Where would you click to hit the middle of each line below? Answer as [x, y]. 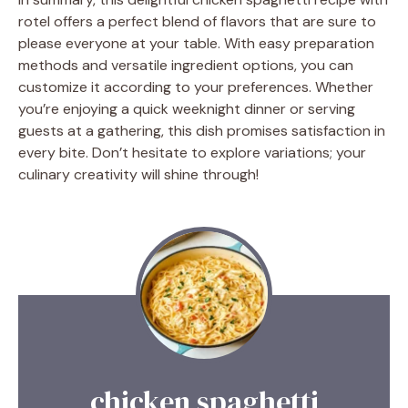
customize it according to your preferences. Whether [196, 87]
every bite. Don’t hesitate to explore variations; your [192, 153]
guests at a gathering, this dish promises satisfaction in [202, 131]
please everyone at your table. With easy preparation [196, 44]
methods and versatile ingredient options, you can [186, 66]
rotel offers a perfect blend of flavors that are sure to [197, 22]
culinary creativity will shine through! [138, 175]
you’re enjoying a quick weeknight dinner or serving [187, 109]
